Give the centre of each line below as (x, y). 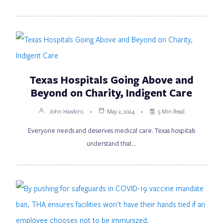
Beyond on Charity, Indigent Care (111, 92)
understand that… (111, 143)
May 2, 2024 (121, 111)
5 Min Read (171, 111)
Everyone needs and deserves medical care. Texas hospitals (111, 130)
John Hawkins (66, 111)
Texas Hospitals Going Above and (111, 79)
